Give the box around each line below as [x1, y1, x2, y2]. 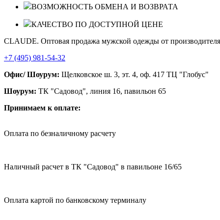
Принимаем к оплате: [4, 103, 81, 112]
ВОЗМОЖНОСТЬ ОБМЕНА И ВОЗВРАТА [31, 2, 178, 11]
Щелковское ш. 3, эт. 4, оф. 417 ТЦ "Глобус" [59, 70, 209, 79]
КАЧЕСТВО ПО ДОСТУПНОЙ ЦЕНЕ [31, 20, 163, 28]
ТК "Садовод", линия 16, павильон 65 [36, 86, 166, 95]
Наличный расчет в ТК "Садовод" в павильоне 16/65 [4, 162, 182, 171]
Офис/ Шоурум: [4, 70, 59, 79]
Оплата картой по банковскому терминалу [4, 195, 146, 204]
